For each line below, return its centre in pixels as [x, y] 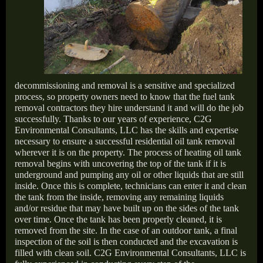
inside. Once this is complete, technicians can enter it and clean [131, 186]
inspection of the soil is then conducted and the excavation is [126, 241]
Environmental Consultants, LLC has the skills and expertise [127, 130]
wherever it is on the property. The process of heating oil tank [128, 152]
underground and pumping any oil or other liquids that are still [129, 174]
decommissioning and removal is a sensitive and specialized [125, 85]
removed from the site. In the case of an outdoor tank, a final [126, 230]
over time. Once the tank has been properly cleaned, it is [118, 219]
